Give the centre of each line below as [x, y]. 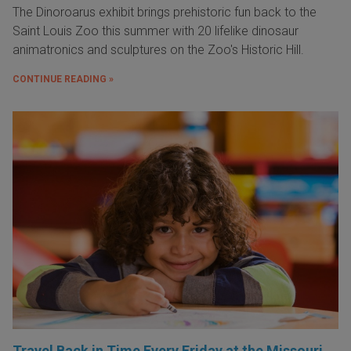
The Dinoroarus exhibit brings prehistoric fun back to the [165, 13]
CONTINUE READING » [63, 80]
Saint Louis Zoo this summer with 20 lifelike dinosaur [156, 31]
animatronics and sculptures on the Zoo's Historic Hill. [158, 50]
